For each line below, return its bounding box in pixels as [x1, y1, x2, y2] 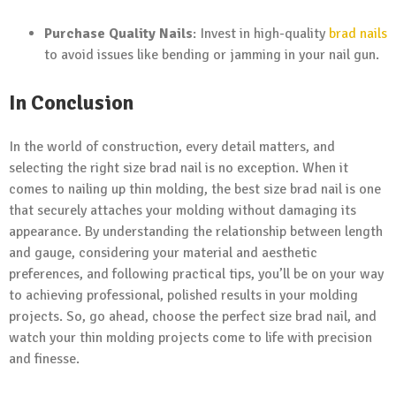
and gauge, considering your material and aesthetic [9, 243, 317, 262]
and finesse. [9, 349, 80, 368]
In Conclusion [9, 88, 133, 116]
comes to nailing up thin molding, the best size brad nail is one [9, 179, 381, 198]
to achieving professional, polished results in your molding [9, 286, 358, 304]
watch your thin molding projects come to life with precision [9, 328, 372, 346]
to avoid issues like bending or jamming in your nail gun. [44, 45, 379, 64]
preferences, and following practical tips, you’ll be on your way [9, 264, 384, 283]
